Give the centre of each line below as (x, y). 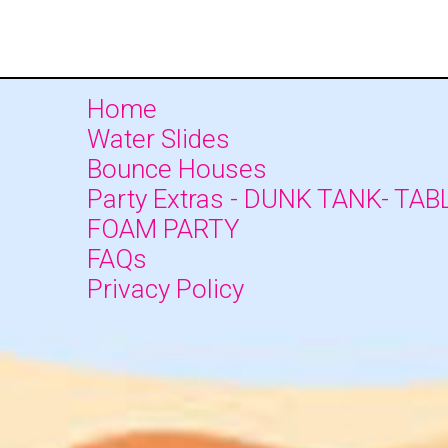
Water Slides (158, 139)
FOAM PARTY (163, 229)
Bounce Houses (177, 169)
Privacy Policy (165, 289)
